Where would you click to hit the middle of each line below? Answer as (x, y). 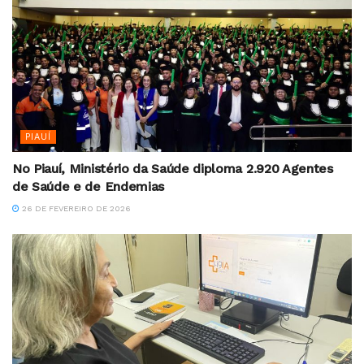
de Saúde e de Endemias (90, 187)
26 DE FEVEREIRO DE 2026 (75, 209)
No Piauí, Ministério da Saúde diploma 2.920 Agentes (173, 169)
